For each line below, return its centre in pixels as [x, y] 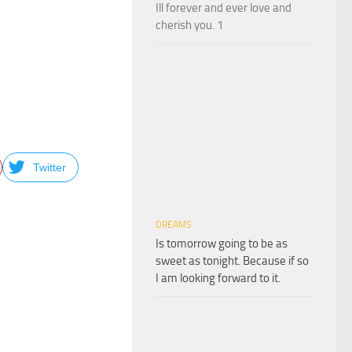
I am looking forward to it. [218, 278]
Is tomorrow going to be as [222, 243]
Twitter [49, 167]
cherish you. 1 [189, 25]
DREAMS [174, 224]
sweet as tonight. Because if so [232, 260]
